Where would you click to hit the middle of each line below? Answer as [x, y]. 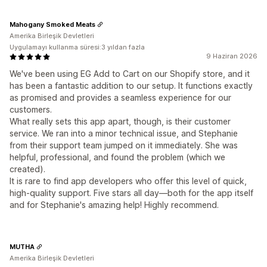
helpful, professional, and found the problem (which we [117, 157]
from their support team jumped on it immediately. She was [124, 145]
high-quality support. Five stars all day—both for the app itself [131, 193]
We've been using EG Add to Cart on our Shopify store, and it [130, 74]
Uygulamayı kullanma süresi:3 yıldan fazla [77, 47]
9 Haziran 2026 [232, 56]
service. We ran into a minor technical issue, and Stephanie [124, 133]
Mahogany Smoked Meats [52, 24]
